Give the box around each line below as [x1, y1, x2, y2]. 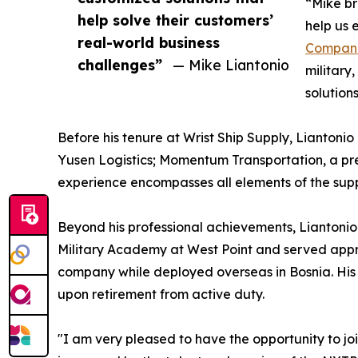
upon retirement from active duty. [58, 285, 265, 302]
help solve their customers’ [78, 10, 273, 29]
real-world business [78, 33, 220, 51]
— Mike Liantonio [173, 55, 289, 74]
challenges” [78, 55, 162, 74]
